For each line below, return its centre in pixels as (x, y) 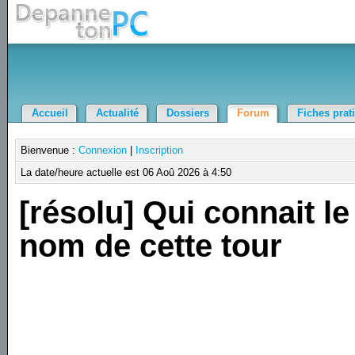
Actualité (117, 113)
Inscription (160, 150)
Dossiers (187, 113)
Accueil (50, 113)
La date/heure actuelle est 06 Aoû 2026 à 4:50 (126, 172)
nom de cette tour (151, 245)
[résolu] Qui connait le (185, 212)
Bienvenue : (50, 150)
